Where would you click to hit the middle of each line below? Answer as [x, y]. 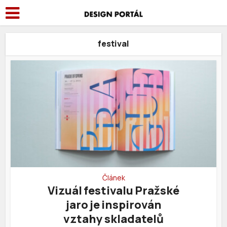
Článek [113, 177]
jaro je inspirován [113, 204]
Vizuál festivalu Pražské [113, 190]
